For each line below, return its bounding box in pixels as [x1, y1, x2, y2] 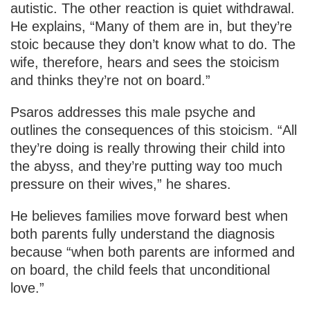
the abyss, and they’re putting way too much [10, 158, 282, 174]
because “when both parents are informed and [10, 244, 295, 260]
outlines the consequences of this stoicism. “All [10, 122, 297, 138]
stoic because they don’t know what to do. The [10, 37, 295, 53]
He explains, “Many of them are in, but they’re [10, 19, 292, 35]
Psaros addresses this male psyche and [10, 104, 255, 120]
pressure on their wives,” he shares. [10, 176, 231, 192]
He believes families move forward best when [10, 208, 288, 224]
